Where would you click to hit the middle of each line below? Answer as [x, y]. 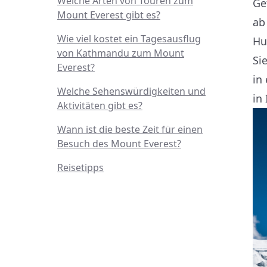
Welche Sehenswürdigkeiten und [131, 91]
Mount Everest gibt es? [109, 15]
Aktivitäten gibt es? [100, 105]
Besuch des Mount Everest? [119, 144]
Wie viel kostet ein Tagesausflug [129, 39]
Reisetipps [80, 167]
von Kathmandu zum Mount [121, 53]
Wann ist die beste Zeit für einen [130, 129]
